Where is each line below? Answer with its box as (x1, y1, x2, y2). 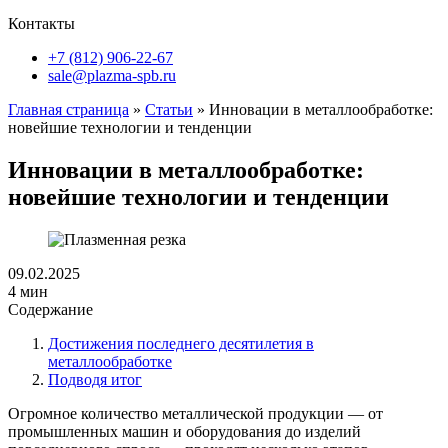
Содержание (8, 300, 93, 318)
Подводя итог (48, 370, 142, 388)
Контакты (8, 15, 75, 32)
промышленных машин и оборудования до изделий (8, 422, 361, 440)
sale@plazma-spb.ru (48, 67, 176, 84)
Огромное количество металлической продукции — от (8, 404, 383, 422)
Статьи (145, 101, 193, 118)
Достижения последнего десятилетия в (48, 334, 314, 352)
